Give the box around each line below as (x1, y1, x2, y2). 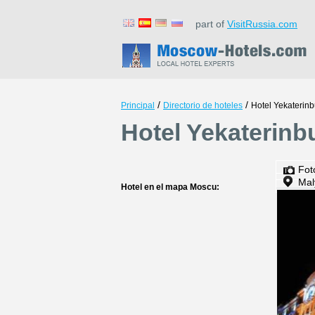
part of (187, 18, 227, 30)
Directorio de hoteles (163, 101, 243, 110)
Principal (121, 101, 155, 110)
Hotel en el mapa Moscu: (121, 182, 219, 192)
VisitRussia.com (227, 18, 297, 30)
